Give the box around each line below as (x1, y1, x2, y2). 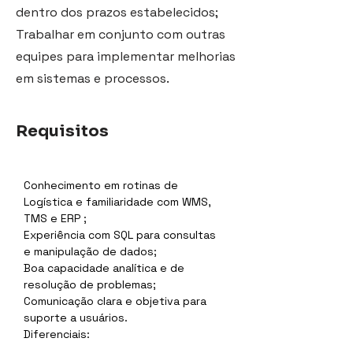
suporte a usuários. (24, 310, 128, 325)
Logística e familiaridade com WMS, (24, 195, 214, 209)
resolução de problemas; (24, 277, 156, 292)
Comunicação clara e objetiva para (24, 294, 210, 308)
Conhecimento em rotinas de (24, 178, 181, 192)
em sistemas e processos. (16, 70, 169, 87)
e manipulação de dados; (24, 244, 157, 258)
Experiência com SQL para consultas (24, 228, 219, 242)
